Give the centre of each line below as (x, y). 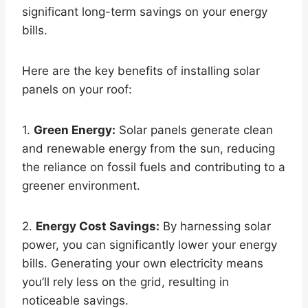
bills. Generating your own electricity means (143, 264)
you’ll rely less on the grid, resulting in (125, 282)
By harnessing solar (215, 227)
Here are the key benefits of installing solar (141, 71)
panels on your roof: (77, 90)
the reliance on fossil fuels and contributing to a (154, 167)
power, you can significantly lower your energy (150, 245)
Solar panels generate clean (194, 130)
